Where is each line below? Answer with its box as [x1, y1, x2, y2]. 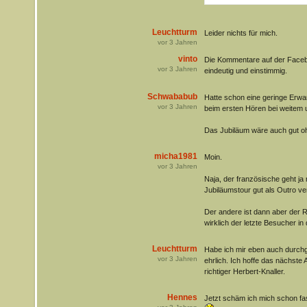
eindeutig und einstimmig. [204, 66, 287, 75]
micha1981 [153, 151, 197, 161]
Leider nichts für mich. [204, 28, 278, 37]
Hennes [167, 292, 197, 302]
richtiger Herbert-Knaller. [204, 267, 285, 275]
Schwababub [147, 91, 197, 101]
